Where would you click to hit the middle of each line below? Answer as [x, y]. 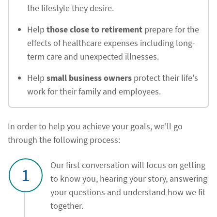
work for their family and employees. [94, 91]
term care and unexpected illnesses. [93, 56]
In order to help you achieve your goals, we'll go [95, 126]
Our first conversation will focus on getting [128, 165]
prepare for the [171, 29]
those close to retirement [94, 29]
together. [67, 206]
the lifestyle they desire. [70, 8]
